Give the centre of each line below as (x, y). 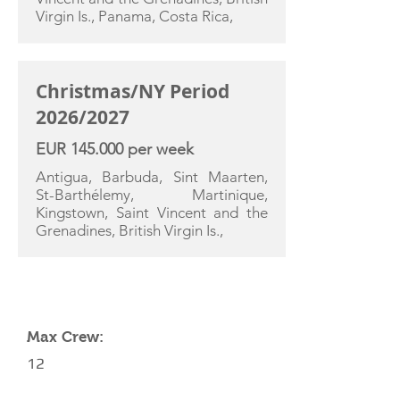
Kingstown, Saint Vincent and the (152, 212)
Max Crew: (65, 337)
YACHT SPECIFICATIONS (110, 288)
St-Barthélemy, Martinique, (152, 195)
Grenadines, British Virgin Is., (129, 230)
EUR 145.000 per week (115, 149)
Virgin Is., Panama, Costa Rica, (134, 16)
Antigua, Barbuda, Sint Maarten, (152, 177)
